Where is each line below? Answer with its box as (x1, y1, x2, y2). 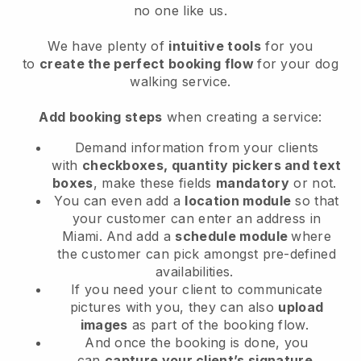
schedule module (175, 228, 292, 245)
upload (278, 299, 324, 316)
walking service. (130, 73, 231, 90)
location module (185, 193, 292, 210)
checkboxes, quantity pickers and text (81, 157, 342, 174)
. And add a (98, 228, 176, 245)
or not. (289, 175, 341, 192)
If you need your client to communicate (70, 281, 323, 298)
